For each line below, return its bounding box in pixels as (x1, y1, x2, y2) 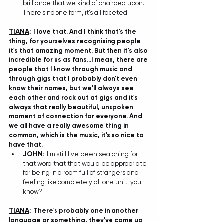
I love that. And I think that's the (33, 27, 138, 35)
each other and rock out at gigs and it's (9, 93, 139, 101)
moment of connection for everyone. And (9, 112, 144, 120)
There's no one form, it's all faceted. (23, 8, 130, 16)
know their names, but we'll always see (9, 84, 135, 92)
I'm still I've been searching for (47, 150, 139, 158)
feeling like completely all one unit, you (23, 178, 143, 186)
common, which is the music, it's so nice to (9, 131, 145, 139)
